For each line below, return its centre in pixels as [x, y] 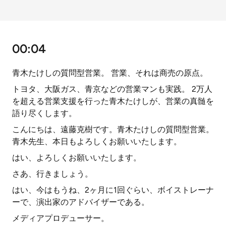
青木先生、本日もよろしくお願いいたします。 [97, 142]
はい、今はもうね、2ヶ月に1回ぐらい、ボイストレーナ [113, 190]
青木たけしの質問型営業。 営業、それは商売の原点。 [110, 73]
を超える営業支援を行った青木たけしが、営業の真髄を [113, 101]
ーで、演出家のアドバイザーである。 [81, 202]
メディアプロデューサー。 [61, 218]
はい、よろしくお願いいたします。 [77, 158]
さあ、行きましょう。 [52, 174]
